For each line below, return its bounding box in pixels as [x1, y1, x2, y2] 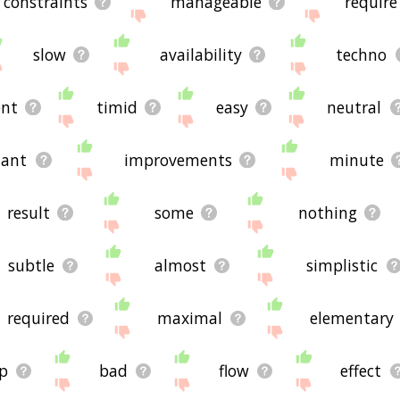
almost [154, 254, 207, 277]
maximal [156, 307, 222, 329]
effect [340, 360, 382, 382]
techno [336, 44, 387, 66]
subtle [7, 254, 54, 277]
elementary [309, 307, 394, 329]
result [7, 202, 51, 224]
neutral [327, 96, 382, 119]
